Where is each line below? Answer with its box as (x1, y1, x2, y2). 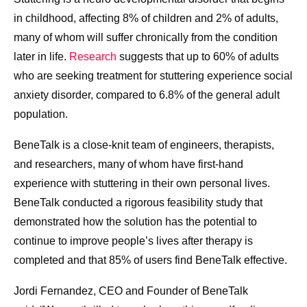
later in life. (14, 51, 69, 63)
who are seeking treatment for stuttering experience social (14, 70, 293, 82)
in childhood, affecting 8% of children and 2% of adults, (14, 12, 278, 25)
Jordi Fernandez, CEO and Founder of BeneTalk (14, 285, 248, 297)
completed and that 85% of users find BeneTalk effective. (14, 254, 290, 267)
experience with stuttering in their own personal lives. (14, 177, 270, 190)
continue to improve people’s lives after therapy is (14, 235, 253, 247)
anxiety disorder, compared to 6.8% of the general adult (14, 89, 280, 101)
